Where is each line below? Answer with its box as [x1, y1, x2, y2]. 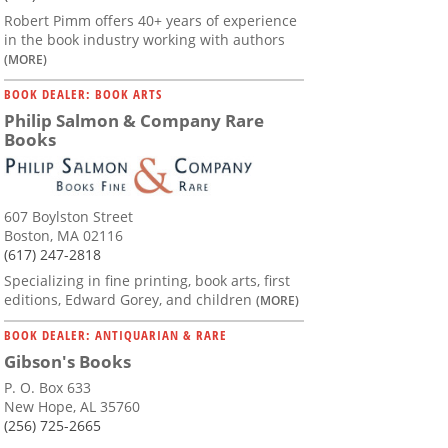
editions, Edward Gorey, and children [4, 290, 256, 310]
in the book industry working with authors [4, 30, 285, 50]
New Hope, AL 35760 [4, 397, 140, 417]
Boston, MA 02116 [4, 226, 123, 246]
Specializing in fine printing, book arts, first [4, 271, 290, 291]
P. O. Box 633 [4, 378, 91, 398]
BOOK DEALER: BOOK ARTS [4, 85, 162, 104]
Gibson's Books [4, 350, 131, 374]
